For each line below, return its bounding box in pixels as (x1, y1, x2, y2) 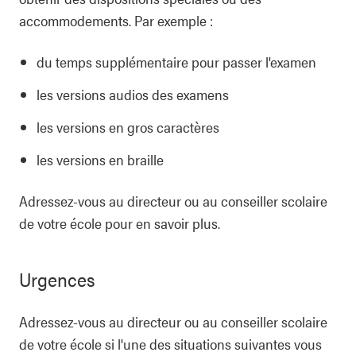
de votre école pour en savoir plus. (19, 213, 220, 233)
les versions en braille (37, 149, 164, 169)
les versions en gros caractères (37, 117, 219, 137)
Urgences (19, 265, 95, 292)
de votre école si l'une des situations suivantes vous (19, 334, 322, 354)
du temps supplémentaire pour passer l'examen (37, 52, 316, 72)
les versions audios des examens (37, 84, 229, 104)
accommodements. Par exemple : (19, 10, 213, 30)
